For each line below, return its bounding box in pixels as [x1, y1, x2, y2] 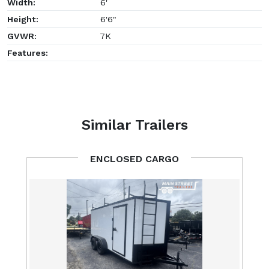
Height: [7, 14, 38, 24]
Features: [7, 47, 48, 58]
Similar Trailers [81, 116, 188, 133]
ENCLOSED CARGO [90, 153, 179, 165]
